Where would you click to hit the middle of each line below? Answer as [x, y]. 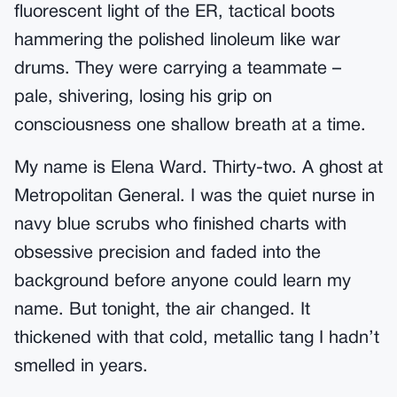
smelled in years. [81, 367]
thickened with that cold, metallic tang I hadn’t [197, 339]
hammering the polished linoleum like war [177, 41]
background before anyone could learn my [183, 282]
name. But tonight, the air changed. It [162, 310]
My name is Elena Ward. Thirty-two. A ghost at [198, 168]
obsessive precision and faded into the [167, 253]
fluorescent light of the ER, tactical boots [175, 12]
